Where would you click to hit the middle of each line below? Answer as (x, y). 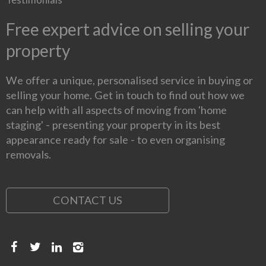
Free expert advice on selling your (128, 29)
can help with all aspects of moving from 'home (116, 110)
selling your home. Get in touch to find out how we (125, 95)
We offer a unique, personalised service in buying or (129, 80)
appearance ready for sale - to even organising (115, 140)
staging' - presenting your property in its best (113, 125)
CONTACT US (88, 200)
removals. (28, 155)
